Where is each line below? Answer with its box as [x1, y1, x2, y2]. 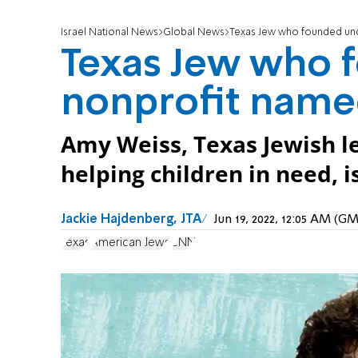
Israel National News [61, 27, 158, 38]
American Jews [90, 237, 170, 249]
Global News [163, 27, 225, 38]
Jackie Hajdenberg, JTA [61, 213, 201, 227]
